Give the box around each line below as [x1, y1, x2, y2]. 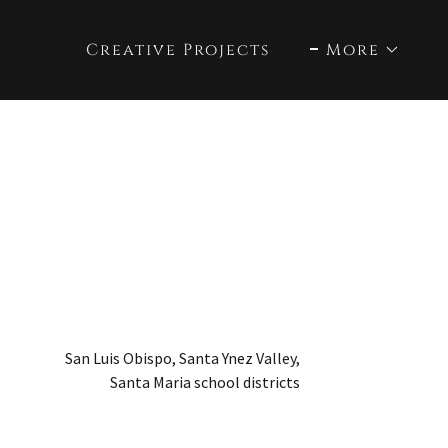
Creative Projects [86, 39, 270, 61]
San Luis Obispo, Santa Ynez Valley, [65, 348, 300, 368]
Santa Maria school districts [110, 372, 300, 392]
